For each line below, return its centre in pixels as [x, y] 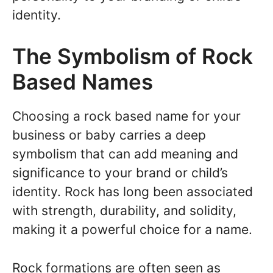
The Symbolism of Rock [133, 56]
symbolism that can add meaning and [125, 154]
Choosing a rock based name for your [126, 116]
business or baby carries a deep [109, 135]
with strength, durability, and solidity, [124, 211]
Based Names [83, 82]
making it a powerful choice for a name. [132, 230]
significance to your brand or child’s [120, 173]
